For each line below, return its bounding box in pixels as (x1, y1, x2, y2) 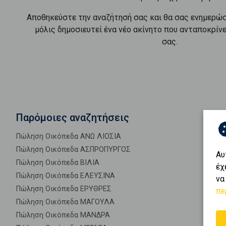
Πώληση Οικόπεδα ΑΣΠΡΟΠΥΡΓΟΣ (16, 145, 131, 154)
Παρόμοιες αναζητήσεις (16, 111, 129, 124)
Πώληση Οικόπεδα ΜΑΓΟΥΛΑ (16, 198, 115, 206)
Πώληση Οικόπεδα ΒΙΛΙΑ (16, 158, 99, 167)
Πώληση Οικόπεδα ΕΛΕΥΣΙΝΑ (16, 172, 115, 180)
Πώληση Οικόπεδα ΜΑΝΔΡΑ (16, 211, 110, 219)
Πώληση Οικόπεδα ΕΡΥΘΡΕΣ (16, 185, 111, 193)
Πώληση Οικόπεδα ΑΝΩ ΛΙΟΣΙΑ (16, 132, 121, 141)
